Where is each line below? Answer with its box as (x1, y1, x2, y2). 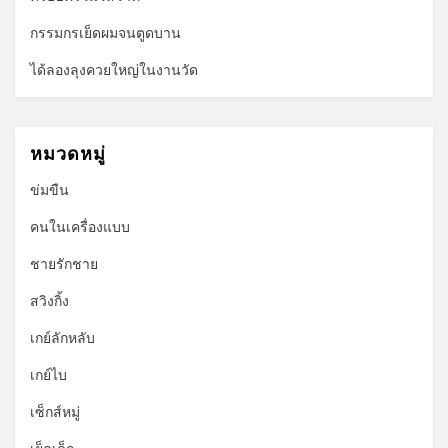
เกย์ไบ (30, 366, 67, 384)
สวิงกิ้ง (30, 292, 69, 310)
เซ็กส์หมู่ (30, 403, 80, 421)
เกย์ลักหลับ (30, 329, 95, 347)
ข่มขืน (30, 181, 69, 199)
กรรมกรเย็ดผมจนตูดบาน (30, 24, 181, 42)
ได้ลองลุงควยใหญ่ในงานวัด (30, 61, 198, 79)
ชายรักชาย (30, 255, 98, 273)
